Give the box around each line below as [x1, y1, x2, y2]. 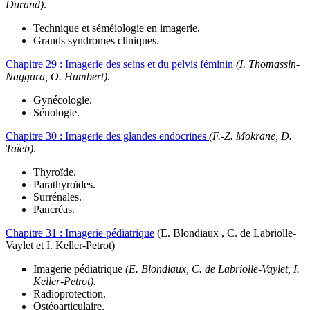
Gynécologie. [33, 94, 92, 107]
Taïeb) [6, 143, 33, 155]
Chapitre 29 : [6, 58, 65, 71]
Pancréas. [33, 203, 75, 216]
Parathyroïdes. [33, 179, 95, 191]
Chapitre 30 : [6, 130, 65, 143]
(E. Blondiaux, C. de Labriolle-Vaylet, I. [125, 263, 300, 275]
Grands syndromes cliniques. [33, 35, 159, 47]
